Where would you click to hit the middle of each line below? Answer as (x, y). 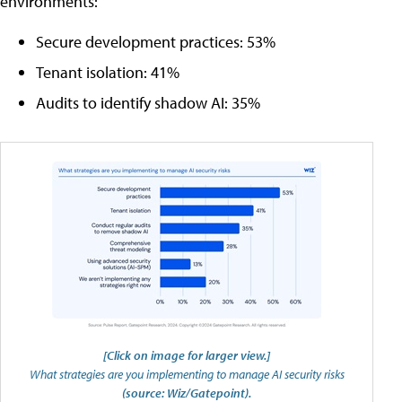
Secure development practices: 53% (156, 42)
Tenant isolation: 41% (108, 73)
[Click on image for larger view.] (187, 355)
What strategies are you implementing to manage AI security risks (187, 374)
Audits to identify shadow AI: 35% (148, 103)
